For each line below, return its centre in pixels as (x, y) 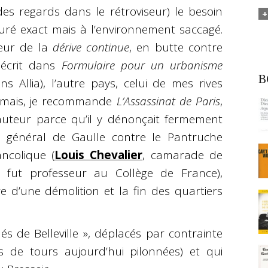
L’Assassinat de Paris (168, 101)
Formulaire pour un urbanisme (142, 66)
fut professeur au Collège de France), (115, 173)
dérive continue (91, 48)
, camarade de (182, 155)
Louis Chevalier (98, 155)
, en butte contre (176, 48)
